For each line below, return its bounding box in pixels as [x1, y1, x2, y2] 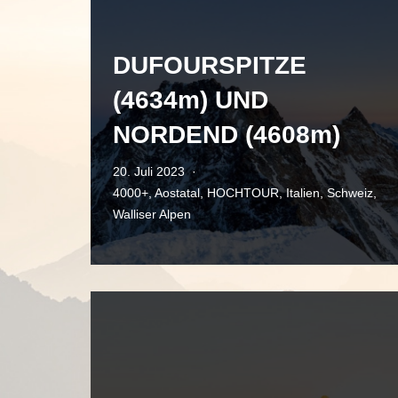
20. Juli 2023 [113, 164, 185, 179]
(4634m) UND [113, 86, 268, 114]
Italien [286, 186, 320, 200]
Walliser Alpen [113, 207, 191, 221]
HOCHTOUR [207, 186, 279, 200]
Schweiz [327, 186, 373, 200]
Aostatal [155, 186, 200, 200]
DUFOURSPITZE [113, 52, 306, 79]
